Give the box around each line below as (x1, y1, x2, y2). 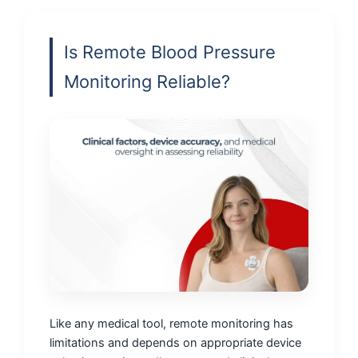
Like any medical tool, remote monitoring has (50, 316, 293, 332)
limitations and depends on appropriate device (50, 336, 301, 351)
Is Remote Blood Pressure (64, 42, 276, 63)
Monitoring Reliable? (64, 71, 230, 93)
